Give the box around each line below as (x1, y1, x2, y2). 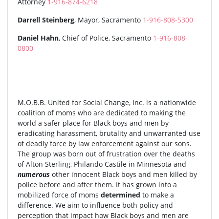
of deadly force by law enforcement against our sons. (18, 139, 192, 149)
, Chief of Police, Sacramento (59, 33, 153, 43)
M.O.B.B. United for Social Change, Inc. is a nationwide (18, 98, 196, 108)
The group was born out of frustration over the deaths (18, 149, 195, 159)
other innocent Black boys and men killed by (52, 170, 197, 179)
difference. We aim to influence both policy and (18, 200, 173, 210)
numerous (18, 170, 52, 179)
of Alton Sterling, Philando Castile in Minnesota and (18, 159, 186, 169)
